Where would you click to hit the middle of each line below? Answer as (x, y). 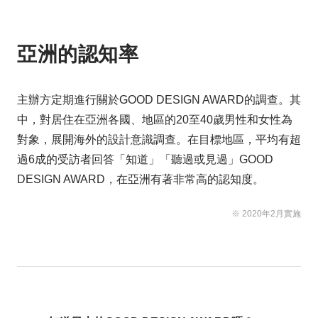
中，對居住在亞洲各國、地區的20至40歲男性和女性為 (155, 120)
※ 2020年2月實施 (266, 214)
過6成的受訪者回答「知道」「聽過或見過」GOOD (145, 159)
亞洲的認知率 (78, 54)
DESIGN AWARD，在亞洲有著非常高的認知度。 (141, 179)
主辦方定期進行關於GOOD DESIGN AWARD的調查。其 (159, 100)
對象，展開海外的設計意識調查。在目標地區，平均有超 (159, 139)
